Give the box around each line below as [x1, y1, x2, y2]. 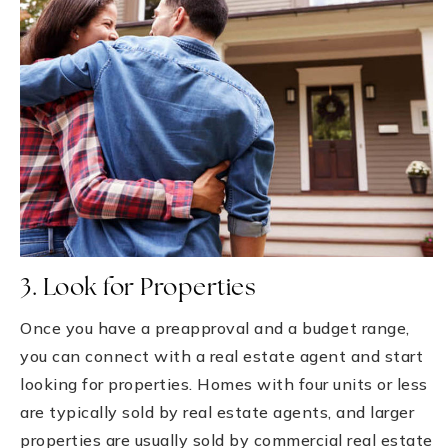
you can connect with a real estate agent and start [20, 345, 423, 366]
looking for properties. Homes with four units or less [20, 373, 428, 394]
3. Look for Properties [20, 276, 256, 301]
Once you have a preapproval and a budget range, [20, 317, 410, 338]
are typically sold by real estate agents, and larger [20, 401, 414, 422]
